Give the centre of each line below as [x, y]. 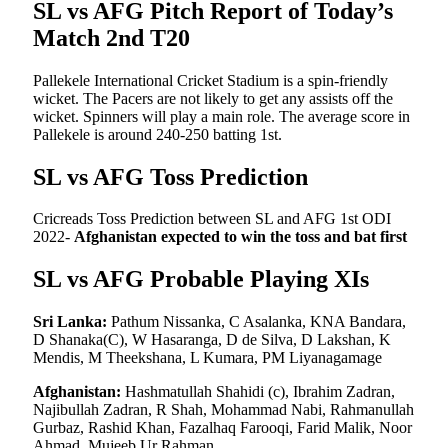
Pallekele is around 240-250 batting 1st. [157, 134]
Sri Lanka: [70, 322]
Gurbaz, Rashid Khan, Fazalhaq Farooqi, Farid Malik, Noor [222, 428]
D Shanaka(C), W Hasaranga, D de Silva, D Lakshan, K [212, 340]
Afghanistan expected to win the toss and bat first [240, 237]
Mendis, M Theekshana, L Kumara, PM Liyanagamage [207, 358]
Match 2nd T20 [111, 37]
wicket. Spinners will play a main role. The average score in [221, 116]
